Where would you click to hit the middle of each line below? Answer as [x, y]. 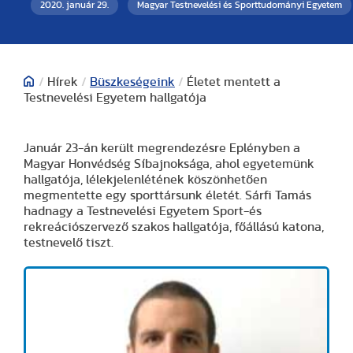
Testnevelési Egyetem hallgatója [115, 97]
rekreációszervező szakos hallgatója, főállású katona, [174, 227]
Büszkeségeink [132, 82]
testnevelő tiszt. [69, 242]
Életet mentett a [234, 82]
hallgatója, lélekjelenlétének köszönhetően [145, 179]
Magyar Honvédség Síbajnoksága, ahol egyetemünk [169, 163]
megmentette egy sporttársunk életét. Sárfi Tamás [167, 195]
